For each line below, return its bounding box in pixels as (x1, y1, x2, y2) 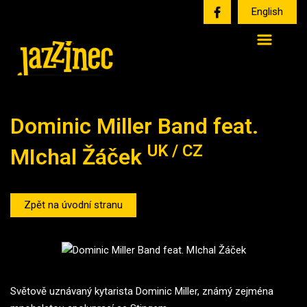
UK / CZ (147, 141, 203, 160)
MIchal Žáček (10, 144, 147, 170)
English (251, 5, 283, 18)
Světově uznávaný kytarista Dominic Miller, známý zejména (10, 284, 273, 297)
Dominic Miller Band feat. (10, 113, 258, 139)
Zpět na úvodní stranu (24, 199, 123, 211)
